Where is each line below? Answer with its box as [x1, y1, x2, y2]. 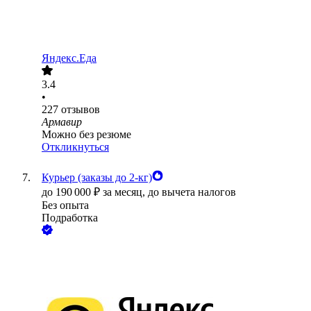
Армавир [42, 116, 82, 128]
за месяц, [103, 186, 148, 199]
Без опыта [42, 199, 89, 212]
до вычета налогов [148, 186, 236, 199]
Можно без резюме [42, 128, 131, 141]
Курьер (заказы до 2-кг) [42, 171, 152, 184]
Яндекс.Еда [42, 52, 96, 65]
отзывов [61, 103, 100, 116]
